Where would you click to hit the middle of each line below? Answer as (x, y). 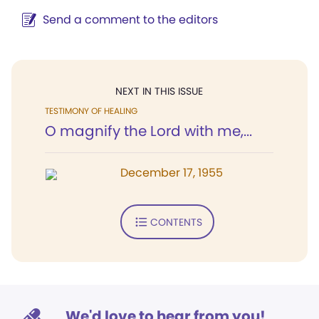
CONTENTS (176, 222)
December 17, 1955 (172, 173)
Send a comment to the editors (130, 20)
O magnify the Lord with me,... (148, 131)
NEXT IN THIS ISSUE (159, 91)
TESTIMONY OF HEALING (91, 111)
